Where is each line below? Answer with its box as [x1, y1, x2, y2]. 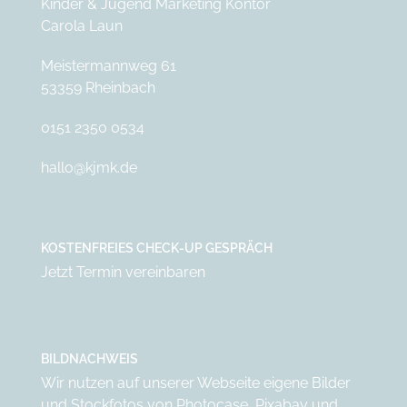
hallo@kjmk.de [40, 158, 137, 176]
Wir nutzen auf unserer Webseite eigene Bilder [40, 373, 351, 392]
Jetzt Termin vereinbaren [40, 263, 205, 281]
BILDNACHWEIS [40, 351, 138, 366]
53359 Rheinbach [40, 78, 155, 96]
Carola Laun [40, 16, 123, 35]
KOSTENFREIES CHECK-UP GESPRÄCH [40, 240, 273, 255]
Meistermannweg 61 [40, 56, 176, 74]
